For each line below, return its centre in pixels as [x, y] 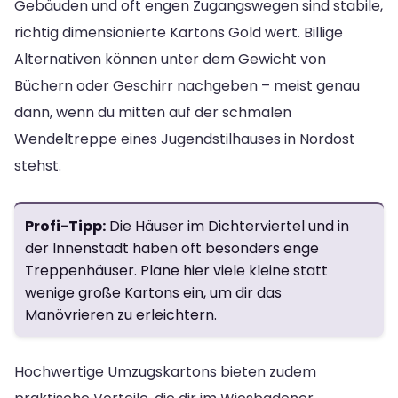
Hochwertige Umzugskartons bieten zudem [165, 371]
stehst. [38, 165]
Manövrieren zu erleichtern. [121, 314]
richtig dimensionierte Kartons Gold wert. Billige [179, 32]
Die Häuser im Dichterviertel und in [227, 226]
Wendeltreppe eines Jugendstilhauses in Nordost [185, 139]
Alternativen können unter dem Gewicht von [170, 59]
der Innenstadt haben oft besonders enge [172, 248]
